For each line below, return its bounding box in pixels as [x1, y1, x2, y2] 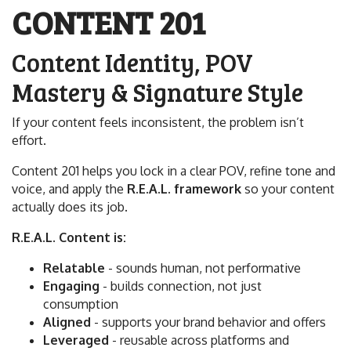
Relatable [43, 260, 105, 276]
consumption [43, 296, 118, 312]
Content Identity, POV [12, 45, 253, 79]
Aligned [43, 314, 91, 330]
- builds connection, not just [100, 278, 262, 294]
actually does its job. [12, 199, 128, 215]
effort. [12, 132, 46, 148]
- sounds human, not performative [105, 260, 301, 276]
